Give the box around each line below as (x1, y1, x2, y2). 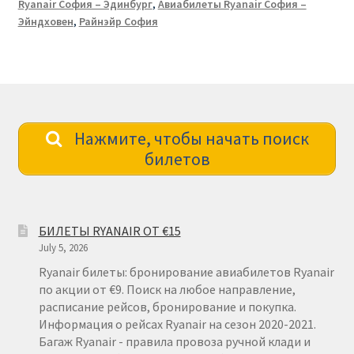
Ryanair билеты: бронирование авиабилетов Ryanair (38, 263, 334, 280)
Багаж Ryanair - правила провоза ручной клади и (38, 333, 311, 349)
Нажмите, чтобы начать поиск (71, 127, 309, 150)
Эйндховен (17, 14, 73, 29)
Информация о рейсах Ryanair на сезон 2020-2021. (38, 315, 316, 332)
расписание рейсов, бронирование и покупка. (38, 298, 296, 314)
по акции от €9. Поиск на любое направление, (38, 281, 296, 297)
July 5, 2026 (38, 240, 88, 254)
